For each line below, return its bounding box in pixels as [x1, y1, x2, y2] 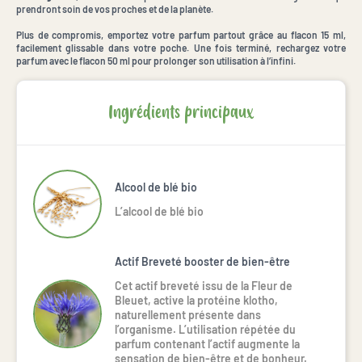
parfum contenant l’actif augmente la [115, 336, 300, 351]
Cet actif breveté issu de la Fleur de [115, 278, 293, 293]
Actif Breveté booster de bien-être [115, 254, 290, 268]
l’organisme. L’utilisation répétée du [115, 322, 296, 336]
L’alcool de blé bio [115, 204, 204, 219]
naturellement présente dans [115, 307, 261, 322]
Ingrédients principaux [108, 100, 254, 124]
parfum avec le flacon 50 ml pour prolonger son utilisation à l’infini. [16, 54, 296, 66]
